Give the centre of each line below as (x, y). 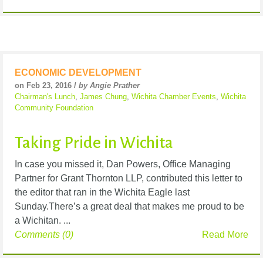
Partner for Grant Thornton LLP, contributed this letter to (129, 178)
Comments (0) (44, 235)
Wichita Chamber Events (174, 96)
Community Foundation (54, 107)
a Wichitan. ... (43, 221)
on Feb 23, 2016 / (47, 85)
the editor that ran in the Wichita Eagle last (102, 193)
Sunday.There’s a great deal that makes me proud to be (129, 207)
